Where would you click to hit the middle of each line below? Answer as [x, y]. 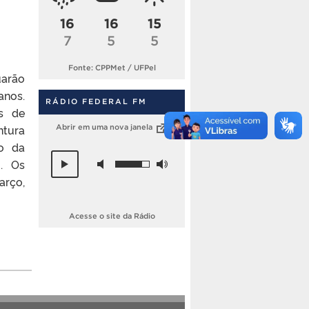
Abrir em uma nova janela [105, 127]
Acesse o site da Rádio [112, 216]
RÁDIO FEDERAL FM [96, 101]
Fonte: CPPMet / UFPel [112, 67]
